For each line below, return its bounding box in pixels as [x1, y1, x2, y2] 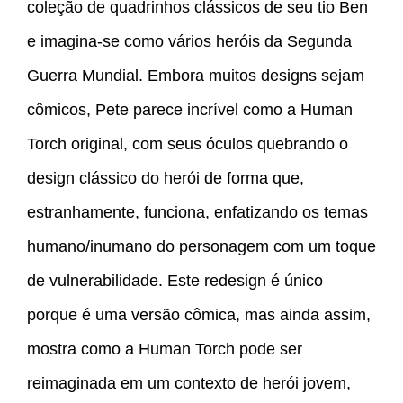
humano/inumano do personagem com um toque [27, 237, 376, 256]
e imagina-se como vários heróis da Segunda [27, 32, 352, 51]
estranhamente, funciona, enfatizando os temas [27, 203, 368, 222]
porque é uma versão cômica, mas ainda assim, [27, 306, 371, 325]
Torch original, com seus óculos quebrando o [27, 135, 348, 154]
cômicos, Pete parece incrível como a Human [27, 101, 353, 120]
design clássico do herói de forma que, [27, 169, 304, 188]
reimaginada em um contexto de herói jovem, [27, 374, 351, 393]
